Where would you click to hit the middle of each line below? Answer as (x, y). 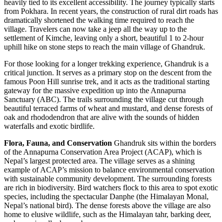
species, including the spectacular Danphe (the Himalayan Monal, (106, 197)
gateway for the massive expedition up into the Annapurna (95, 91)
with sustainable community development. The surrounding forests (108, 179)
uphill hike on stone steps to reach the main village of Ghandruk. (105, 47)
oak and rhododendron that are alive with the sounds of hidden (102, 117)
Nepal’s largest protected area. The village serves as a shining (99, 161)
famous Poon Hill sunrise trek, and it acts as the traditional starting (107, 82)
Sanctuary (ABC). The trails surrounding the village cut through (104, 100)
